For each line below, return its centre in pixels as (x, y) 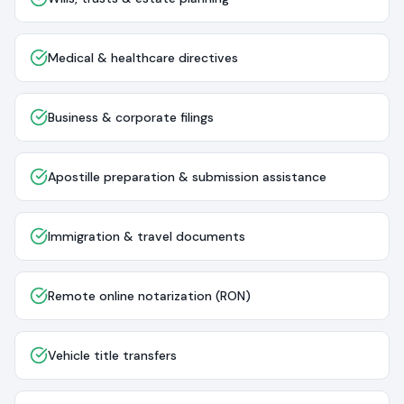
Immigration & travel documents (147, 236)
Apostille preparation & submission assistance (187, 177)
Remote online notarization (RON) (149, 296)
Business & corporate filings (131, 117)
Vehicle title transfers (112, 355)
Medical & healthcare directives (143, 58)
